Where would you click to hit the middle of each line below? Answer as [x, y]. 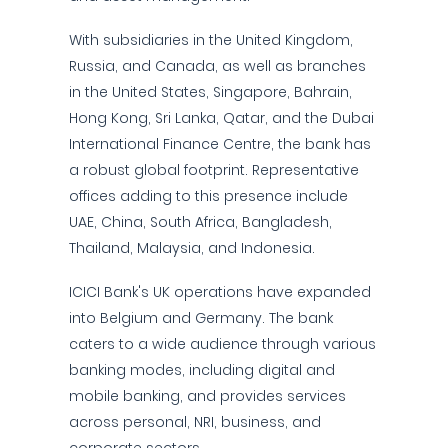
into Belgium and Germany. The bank [201, 318]
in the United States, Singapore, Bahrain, [210, 92]
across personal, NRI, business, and [195, 422]
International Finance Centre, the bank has [220, 144]
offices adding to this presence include [208, 196]
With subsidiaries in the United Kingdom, [211, 40]
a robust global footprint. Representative [214, 170]
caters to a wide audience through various [222, 344]
